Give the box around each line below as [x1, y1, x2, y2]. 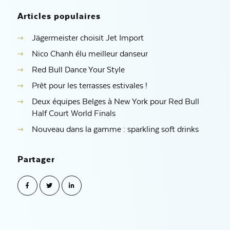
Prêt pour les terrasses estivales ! [31, 81, 147, 91]
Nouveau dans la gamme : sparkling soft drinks [31, 125, 199, 135]
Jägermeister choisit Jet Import [31, 33, 144, 43]
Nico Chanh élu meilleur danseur [31, 49, 148, 59]
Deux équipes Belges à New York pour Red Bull [31, 97, 199, 107]
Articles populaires [17, 11, 101, 22]
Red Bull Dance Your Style [31, 65, 125, 75]
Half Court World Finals [31, 109, 116, 119]
